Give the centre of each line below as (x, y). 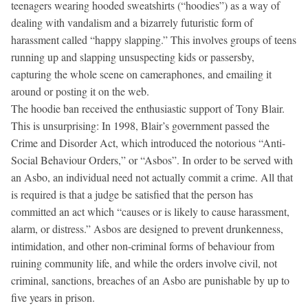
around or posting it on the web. (80, 91)
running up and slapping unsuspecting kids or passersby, (133, 56)
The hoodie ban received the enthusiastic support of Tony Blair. (148, 108)
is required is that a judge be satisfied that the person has (132, 194)
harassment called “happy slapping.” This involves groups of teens (154, 39)
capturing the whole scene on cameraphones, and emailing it (141, 74)
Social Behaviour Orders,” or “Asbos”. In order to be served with (152, 159)
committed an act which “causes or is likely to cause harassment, (150, 211)
